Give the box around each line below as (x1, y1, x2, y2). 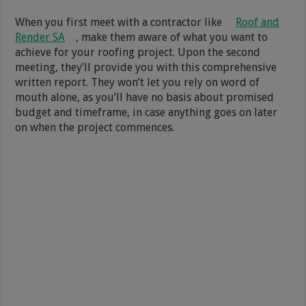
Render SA (15, 30, 66, 44)
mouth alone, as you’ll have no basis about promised (15, 90, 275, 104)
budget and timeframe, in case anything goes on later (15, 105, 278, 119)
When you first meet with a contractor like (15, 15, 225, 29)
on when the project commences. (15, 120, 175, 134)
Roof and (236, 15, 280, 29)
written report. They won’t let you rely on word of (15, 75, 260, 89)
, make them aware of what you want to (76, 30, 268, 44)
